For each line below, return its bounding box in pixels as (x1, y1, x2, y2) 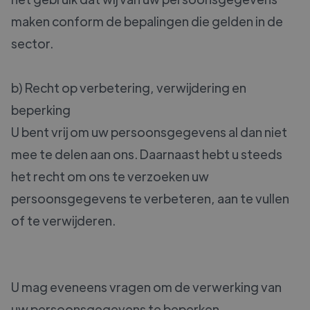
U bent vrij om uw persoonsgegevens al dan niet (11, 124, 287, 140)
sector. (11, 35, 53, 52)
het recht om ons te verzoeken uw (11, 168, 209, 185)
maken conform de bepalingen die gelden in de (11, 13, 283, 30)
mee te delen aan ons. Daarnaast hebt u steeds (11, 146, 282, 163)
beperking (11, 102, 71, 118)
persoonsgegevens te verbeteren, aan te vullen (11, 190, 289, 207)
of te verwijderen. (11, 212, 116, 229)
